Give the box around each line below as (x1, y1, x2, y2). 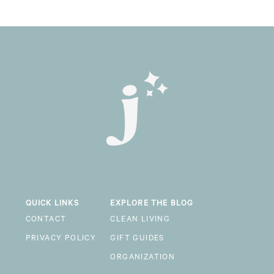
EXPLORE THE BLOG (110, 200, 194, 209)
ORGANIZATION (110, 254, 176, 263)
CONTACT (25, 216, 67, 225)
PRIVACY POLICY (25, 235, 97, 244)
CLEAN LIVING (110, 216, 171, 225)
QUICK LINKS (25, 200, 79, 209)
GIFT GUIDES (110, 235, 165, 244)
